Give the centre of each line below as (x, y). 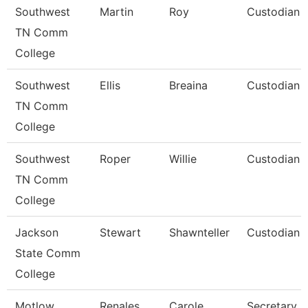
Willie (183, 159)
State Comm (48, 253)
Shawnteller (199, 232)
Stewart (120, 232)
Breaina (188, 85)
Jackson (37, 232)
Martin (117, 12)
